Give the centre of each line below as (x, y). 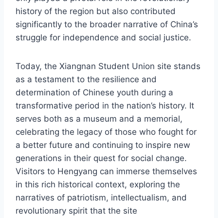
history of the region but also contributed (96, 11)
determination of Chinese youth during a (94, 92)
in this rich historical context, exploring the (98, 184)
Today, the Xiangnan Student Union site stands (108, 66)
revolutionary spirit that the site (76, 210)
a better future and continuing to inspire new (103, 145)
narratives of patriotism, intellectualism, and (101, 197)
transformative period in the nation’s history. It (105, 105)
